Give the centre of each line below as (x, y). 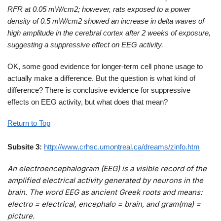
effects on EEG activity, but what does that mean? (88, 102)
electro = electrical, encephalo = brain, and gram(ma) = (104, 204)
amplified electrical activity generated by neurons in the (105, 180)
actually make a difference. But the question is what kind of (101, 78)
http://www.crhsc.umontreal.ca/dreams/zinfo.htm (122, 147)
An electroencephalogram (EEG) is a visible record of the (107, 168)
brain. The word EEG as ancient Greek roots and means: (105, 192)
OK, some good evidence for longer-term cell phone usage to (105, 66)
